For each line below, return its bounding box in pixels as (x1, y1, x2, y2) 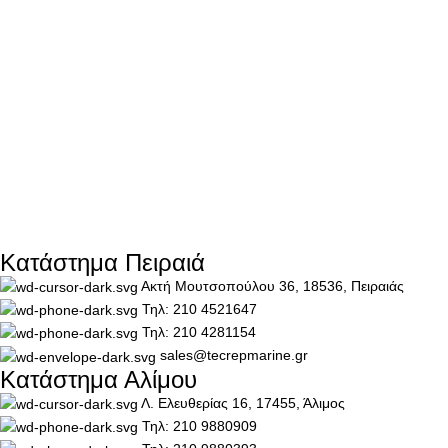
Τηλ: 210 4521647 (142, 300, 257, 317)
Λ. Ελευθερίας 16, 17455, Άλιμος (141, 394, 345, 411)
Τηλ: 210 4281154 (142, 324, 256, 341)
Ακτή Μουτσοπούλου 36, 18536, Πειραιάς (141, 277, 404, 294)
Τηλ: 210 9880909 (142, 417, 257, 434)
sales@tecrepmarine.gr (160, 347, 308, 364)
